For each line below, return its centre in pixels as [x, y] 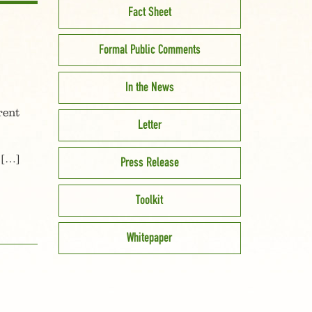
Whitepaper [150, 238]
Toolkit [150, 200]
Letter [149, 125]
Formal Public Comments [149, 50]
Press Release [149, 163]
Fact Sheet [149, 12]
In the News [149, 87]
